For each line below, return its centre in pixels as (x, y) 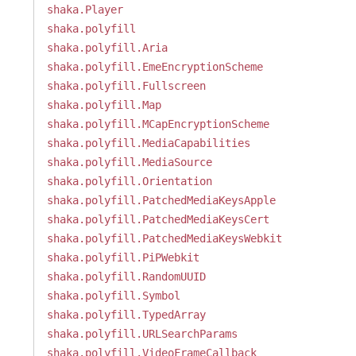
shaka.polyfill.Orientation (129, 181)
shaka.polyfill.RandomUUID (126, 277)
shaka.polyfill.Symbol (113, 296)
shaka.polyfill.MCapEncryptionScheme (158, 124)
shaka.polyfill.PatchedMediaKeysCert (158, 219)
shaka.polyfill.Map (104, 105)
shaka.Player (85, 10)
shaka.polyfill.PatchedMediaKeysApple (161, 200)
